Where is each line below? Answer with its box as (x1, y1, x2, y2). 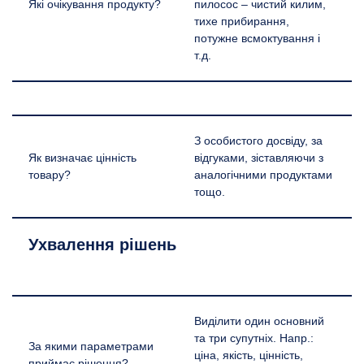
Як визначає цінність (28, 151, 136, 164)
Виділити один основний (194, 314, 324, 327)
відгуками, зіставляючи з (194, 151, 323, 164)
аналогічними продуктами (194, 168, 332, 181)
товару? (28, 168, 71, 181)
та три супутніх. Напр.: (194, 331, 314, 344)
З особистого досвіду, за (194, 134, 323, 147)
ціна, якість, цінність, (194, 349, 303, 362)
